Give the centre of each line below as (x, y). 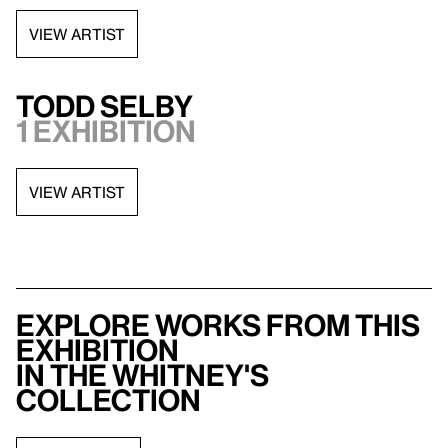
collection (108, 400)
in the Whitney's (142, 375)
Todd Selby (104, 106)
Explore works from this (218, 325)
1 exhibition (106, 131)
